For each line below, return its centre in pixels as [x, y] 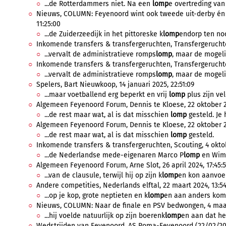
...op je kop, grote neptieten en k [96, 195]
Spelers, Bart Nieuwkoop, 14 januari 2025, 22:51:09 [115, 84]
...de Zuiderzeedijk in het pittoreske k [104, 34]
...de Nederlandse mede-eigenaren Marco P [114, 155]
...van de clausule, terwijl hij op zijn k [103, 175]
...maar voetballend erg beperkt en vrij [107, 95]
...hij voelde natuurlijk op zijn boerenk [105, 216]
